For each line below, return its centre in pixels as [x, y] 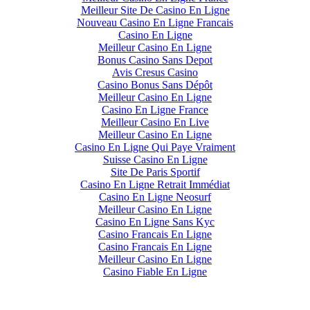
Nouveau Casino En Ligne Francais [155, 22]
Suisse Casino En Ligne [155, 159]
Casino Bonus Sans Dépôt [155, 84]
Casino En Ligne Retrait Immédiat [155, 184]
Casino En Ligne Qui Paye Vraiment [155, 147]
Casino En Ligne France [155, 109]
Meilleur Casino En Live [155, 122]
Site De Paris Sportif [155, 172]
